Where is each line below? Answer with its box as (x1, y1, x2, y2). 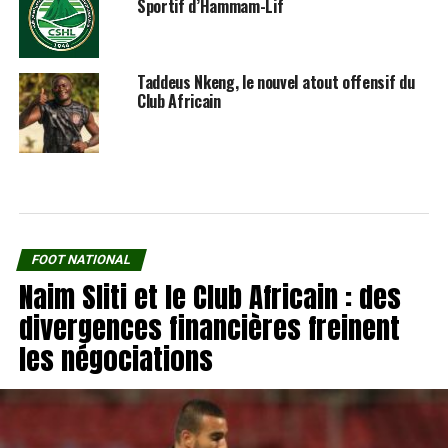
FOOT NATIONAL (29, 251, 133, 267)
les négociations (18, 336, 213, 380)
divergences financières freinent (18, 305, 400, 349)
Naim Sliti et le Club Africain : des (18, 274, 401, 318)
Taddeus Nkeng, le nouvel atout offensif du (136, 69, 415, 94)
